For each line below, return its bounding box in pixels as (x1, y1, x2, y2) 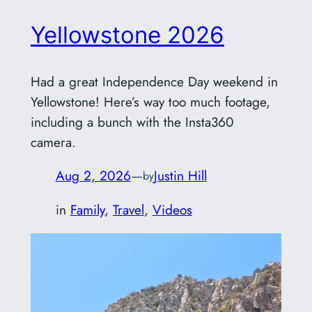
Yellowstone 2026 (30, 20, 224, 49)
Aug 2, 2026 (55, 166, 131, 186)
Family (70, 199, 104, 219)
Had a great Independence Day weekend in (30, 72, 278, 92)
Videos (152, 199, 192, 219)
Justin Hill (153, 166, 207, 186)
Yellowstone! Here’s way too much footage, (30, 92, 270, 112)
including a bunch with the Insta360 (30, 112, 234, 132)
